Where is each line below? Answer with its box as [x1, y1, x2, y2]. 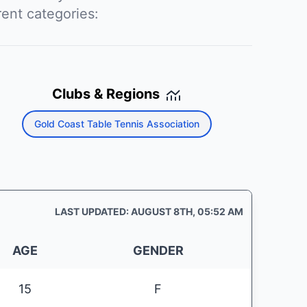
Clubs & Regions [52, 86, 160, 102]
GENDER [132, 243, 184, 258]
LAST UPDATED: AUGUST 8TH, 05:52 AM [55, 206, 243, 217]
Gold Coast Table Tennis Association [34, 118, 200, 130]
